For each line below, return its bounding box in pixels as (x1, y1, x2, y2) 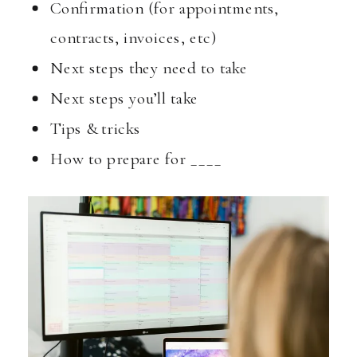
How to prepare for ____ (50, 148, 222, 169)
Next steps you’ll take (50, 88, 199, 108)
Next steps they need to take (50, 57, 248, 78)
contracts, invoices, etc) (50, 27, 217, 49)
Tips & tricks (50, 118, 141, 139)
